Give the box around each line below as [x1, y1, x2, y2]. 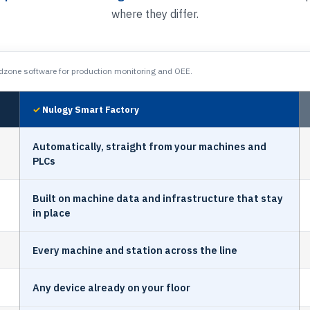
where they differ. [111, 6, 199, 21]
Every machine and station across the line [33, 243, 237, 257]
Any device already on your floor [33, 280, 190, 294]
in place [33, 206, 71, 219]
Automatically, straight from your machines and [33, 139, 266, 153]
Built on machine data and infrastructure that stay [33, 191, 283, 205]
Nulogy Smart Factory [42, 103, 139, 116]
